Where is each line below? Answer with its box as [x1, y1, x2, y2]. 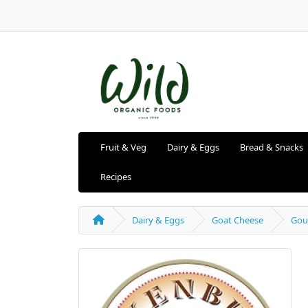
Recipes [100, 170, 131, 184]
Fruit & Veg [100, 141, 146, 154]
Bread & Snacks [240, 141, 303, 154]
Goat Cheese [212, 214, 263, 227]
